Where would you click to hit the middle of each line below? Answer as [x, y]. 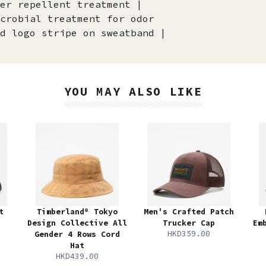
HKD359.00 [189, 234]
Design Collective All [77, 223]
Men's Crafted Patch [189, 212]
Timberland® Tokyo [77, 212]
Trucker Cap [189, 223]
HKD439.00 [77, 256]
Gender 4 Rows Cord [77, 235]
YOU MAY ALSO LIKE [133, 91]
